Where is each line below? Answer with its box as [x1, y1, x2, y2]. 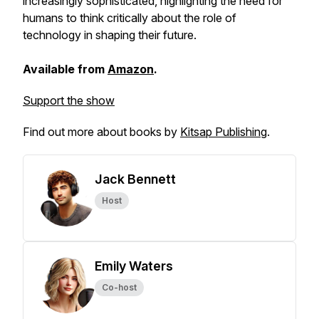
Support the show [23, 93, 115, 108]
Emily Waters [95, 258, 173, 273]
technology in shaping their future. [23, 28, 197, 42]
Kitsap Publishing [180, 125, 267, 139]
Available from [23, 62, 108, 76]
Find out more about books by [23, 125, 180, 139]
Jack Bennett [95, 172, 176, 187]
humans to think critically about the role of [23, 11, 236, 25]
